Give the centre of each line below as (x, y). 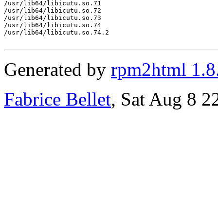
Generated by (57, 70)
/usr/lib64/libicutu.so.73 (53, 18)
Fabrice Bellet (57, 99)
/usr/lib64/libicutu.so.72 (53, 11)
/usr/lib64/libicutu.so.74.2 (56, 33)
